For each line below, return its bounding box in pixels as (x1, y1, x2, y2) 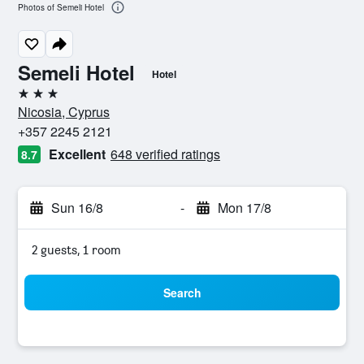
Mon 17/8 (217, 198, 271, 217)
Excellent (49, 145, 106, 163)
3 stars (17, 92, 54, 107)
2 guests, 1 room (32, 242, 121, 258)
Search (162, 284, 201, 301)
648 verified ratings (110, 145, 220, 163)
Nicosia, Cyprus (18, 102, 110, 121)
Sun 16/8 (51, 198, 103, 217)
